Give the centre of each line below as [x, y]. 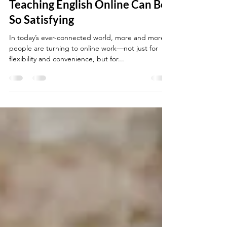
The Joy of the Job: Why [69, 10]
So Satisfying [42, 40]
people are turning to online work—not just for [84, 69]
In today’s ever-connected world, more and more [87, 58]
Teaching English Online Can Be [88, 25]
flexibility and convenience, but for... [67, 79]
